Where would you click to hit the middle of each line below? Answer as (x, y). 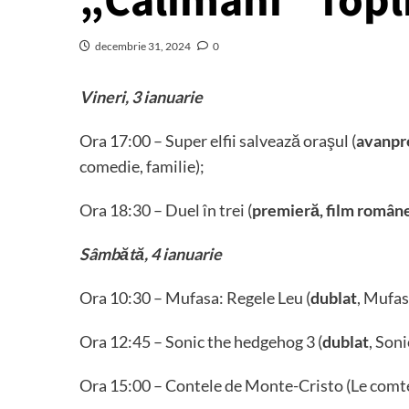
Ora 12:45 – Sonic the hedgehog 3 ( (201, 341)
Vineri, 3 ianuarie (141, 97)
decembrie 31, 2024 (143, 46)
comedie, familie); (142, 166)
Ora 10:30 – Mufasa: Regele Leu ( (195, 298)
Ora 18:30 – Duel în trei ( (166, 210)
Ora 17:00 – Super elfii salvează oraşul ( (218, 141)
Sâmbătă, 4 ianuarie (151, 254)
